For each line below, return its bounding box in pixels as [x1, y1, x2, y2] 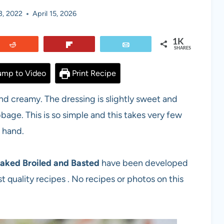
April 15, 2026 [32, 9, 76, 18]
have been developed [101, 157, 188, 169]
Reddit [23, 41, 43, 48]
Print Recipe [69, 68, 116, 78]
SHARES [174, 46, 191, 51]
